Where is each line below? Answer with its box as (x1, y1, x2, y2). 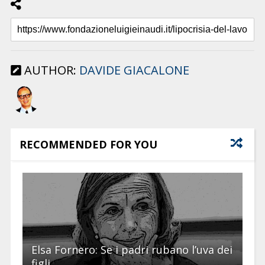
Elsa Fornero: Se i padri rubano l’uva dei (31, 243, 232, 257)
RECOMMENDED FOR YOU (19, 137, 157, 152)
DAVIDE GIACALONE (79, 62, 189, 79)
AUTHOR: (21, 62, 79, 79)
